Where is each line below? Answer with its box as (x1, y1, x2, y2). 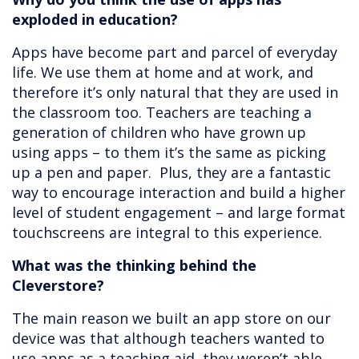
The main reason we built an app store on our (12, 309, 331, 329)
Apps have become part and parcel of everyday (12, 42, 337, 63)
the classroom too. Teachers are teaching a (12, 103, 312, 123)
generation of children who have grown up (12, 123, 306, 143)
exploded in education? (12, 10, 178, 30)
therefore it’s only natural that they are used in (12, 83, 338, 103)
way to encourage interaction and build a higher (12, 183, 345, 203)
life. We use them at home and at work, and (12, 63, 313, 83)
